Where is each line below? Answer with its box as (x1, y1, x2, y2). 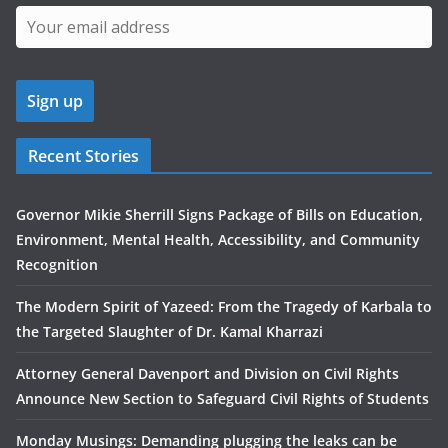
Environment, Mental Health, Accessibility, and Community (16, 230, 420, 250)
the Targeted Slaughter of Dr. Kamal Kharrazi (16, 322, 323, 342)
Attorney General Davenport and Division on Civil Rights (16, 364, 399, 384)
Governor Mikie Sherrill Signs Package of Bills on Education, (16, 205, 423, 225)
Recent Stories (28, 145, 140, 168)
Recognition (16, 255, 98, 275)
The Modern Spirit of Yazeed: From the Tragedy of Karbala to (16, 297, 432, 317)
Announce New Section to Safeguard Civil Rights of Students (16, 389, 429, 409)
